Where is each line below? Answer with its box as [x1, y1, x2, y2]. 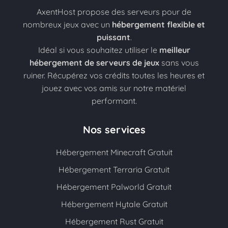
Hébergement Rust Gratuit [65, 216, 163, 226]
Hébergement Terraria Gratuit [59, 164, 169, 175]
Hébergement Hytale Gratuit [61, 199, 167, 209]
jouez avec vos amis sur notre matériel [42, 83, 186, 93]
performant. [91, 96, 137, 106]
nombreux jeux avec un [23, 19, 112, 30]
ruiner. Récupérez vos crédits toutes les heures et [23, 70, 205, 80]
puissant [96, 32, 130, 42]
